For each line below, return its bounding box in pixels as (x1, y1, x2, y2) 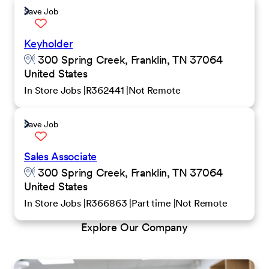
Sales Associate (24, 150, 97, 163)
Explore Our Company (81, 220, 188, 234)
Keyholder (24, 37, 73, 50)
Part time (131, 197, 174, 209)
